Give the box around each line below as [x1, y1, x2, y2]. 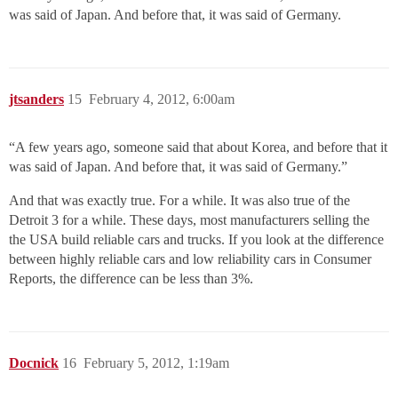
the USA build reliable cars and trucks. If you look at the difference [9, 232, 384, 247]
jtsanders [9, 92, 64, 107]
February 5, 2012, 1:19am [84, 355, 229, 370]
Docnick [9, 355, 59, 370]
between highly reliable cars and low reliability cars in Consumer [9, 251, 371, 267]
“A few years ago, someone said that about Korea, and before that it [9, 139, 387, 155]
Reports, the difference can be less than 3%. [9, 271, 253, 286]
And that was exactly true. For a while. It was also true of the [9, 193, 350, 208]
